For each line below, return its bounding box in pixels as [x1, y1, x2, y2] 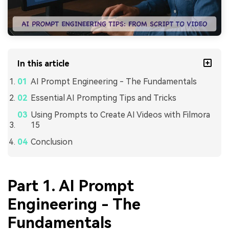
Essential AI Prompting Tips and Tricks [30, 93, 176, 103]
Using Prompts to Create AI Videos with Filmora [30, 110, 210, 120]
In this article [17, 58, 70, 68]
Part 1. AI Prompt [8, 176, 134, 195]
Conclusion [30, 137, 73, 147]
